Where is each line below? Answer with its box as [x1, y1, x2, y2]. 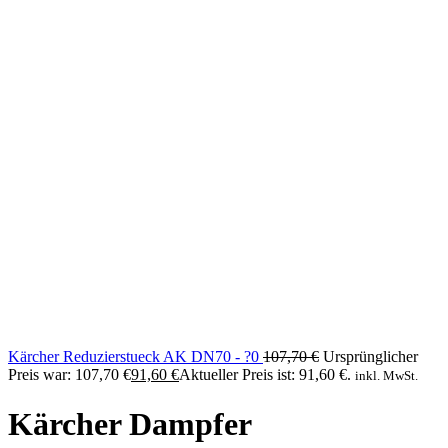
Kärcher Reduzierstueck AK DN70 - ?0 [8, 348, 263, 366]
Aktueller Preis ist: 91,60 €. [179, 366, 351, 384]
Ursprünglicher [323, 348, 418, 366]
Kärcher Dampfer [8, 405, 252, 442]
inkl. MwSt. [355, 368, 418, 384]
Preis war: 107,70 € [8, 366, 131, 384]
